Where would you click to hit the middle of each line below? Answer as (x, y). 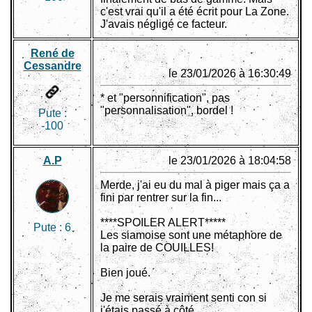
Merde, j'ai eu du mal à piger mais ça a (195, 185)
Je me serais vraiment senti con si (184, 298)
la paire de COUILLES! (157, 248)
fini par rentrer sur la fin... (161, 198)
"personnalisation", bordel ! (167, 111)
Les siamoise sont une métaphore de (191, 235)
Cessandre (52, 66)
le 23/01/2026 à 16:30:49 (230, 74)
